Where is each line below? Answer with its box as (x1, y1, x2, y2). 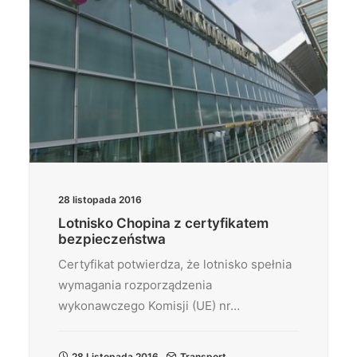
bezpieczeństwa (58, 231, 166, 247)
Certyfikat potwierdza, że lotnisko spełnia (58, 257, 292, 272)
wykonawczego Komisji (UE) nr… (58, 298, 240, 313)
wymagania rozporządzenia (58, 277, 212, 292)
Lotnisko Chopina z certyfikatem (58, 215, 269, 231)
